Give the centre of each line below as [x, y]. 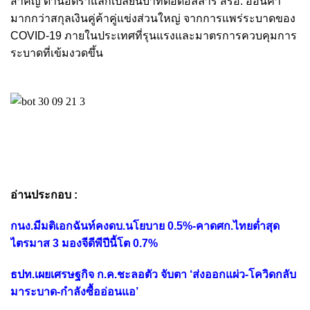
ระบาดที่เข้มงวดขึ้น [57, 53]
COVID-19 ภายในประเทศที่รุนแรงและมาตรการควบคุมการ [154, 36]
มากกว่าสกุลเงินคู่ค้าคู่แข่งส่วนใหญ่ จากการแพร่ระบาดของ [153, 18]
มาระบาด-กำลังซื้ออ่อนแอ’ [74, 292]
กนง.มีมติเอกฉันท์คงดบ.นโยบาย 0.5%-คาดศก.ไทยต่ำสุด [145, 226]
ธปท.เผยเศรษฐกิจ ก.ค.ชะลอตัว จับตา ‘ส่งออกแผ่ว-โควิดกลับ [153, 274]
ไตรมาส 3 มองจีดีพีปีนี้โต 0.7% [84, 243]
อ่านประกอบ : [44, 195]
